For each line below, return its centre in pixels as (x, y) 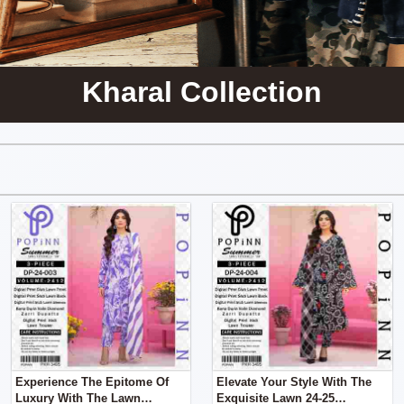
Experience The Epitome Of (92, 382)
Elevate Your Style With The (294, 382)
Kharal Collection (202, 92)
